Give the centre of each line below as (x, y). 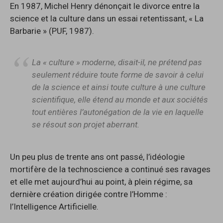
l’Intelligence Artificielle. (54, 207)
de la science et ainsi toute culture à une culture (119, 87)
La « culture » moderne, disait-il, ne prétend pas (117, 62)
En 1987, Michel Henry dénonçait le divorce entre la (105, 6)
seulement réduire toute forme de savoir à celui (118, 74)
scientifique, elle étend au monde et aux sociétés (120, 99)
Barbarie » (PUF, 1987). (52, 31)
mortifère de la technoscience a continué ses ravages (110, 169)
